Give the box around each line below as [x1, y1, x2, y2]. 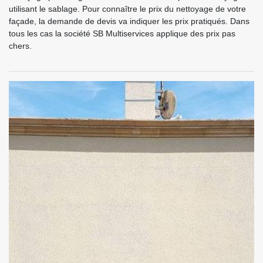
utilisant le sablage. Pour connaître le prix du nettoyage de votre [9, 4, 246, 14]
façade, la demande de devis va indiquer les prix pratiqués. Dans [9, 16, 249, 26]
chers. [9, 41, 32, 50]
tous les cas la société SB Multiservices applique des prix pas [9, 28, 235, 38]
